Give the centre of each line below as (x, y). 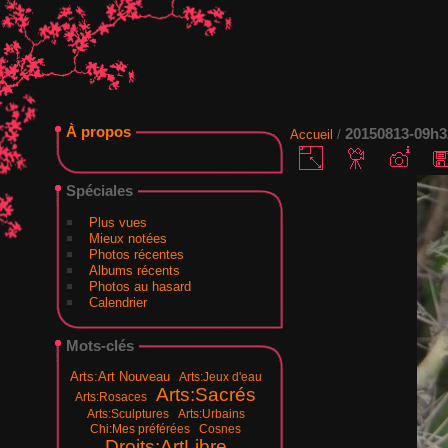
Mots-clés (99, 345)
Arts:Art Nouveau (119, 376)
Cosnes (220, 428)
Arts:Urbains (211, 413)
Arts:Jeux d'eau (220, 376)
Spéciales (99, 190)
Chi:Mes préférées (140, 428)
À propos (98, 131)
